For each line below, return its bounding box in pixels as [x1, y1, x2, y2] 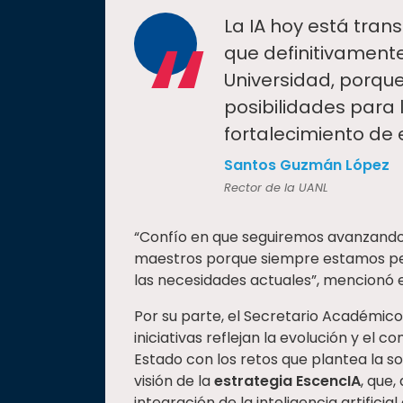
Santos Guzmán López [224, 155, 390, 176]
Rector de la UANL [224, 180, 328, 196]
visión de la [134, 371, 214, 392]
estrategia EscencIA [214, 371, 361, 392]
